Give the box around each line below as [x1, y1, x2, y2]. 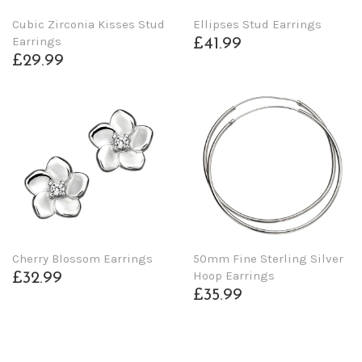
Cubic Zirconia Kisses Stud [12, 17, 165, 32]
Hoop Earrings [193, 267, 275, 283]
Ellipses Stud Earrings [193, 17, 322, 32]
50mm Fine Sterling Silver [193, 250, 343, 266]
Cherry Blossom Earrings [12, 250, 153, 266]
